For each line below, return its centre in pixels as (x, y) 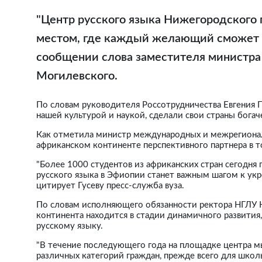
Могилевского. (77, 76)
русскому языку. (70, 226)
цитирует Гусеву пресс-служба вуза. (110, 186)
